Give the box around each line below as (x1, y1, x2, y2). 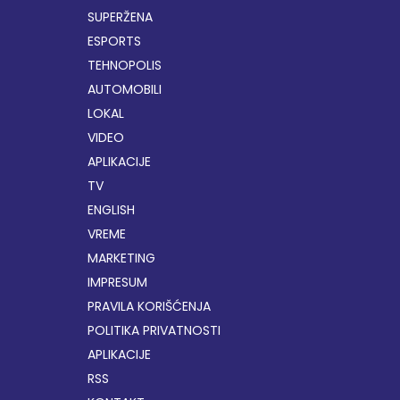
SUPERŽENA (87, 7, 153, 26)
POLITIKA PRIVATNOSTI (87, 321, 221, 339)
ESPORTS (87, 31, 141, 50)
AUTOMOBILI (87, 79, 162, 98)
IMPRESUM (87, 272, 147, 291)
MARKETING (87, 248, 155, 267)
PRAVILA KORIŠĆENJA (87, 296, 211, 315)
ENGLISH (87, 200, 135, 219)
